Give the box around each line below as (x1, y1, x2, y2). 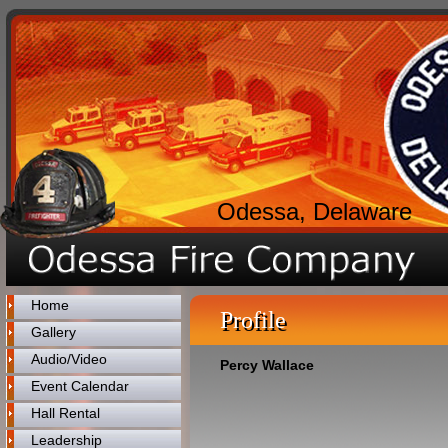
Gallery (31, 324, 76, 340)
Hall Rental (31, 405, 100, 421)
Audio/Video (31, 351, 107, 367)
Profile (220, 307, 286, 333)
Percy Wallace (220, 357, 314, 373)
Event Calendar (31, 378, 129, 394)
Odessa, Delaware (217, 198, 412, 225)
